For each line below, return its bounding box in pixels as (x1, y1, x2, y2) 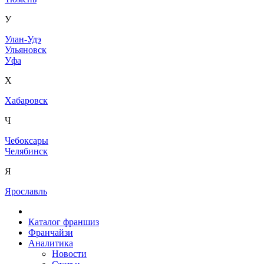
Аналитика (28, 238, 73, 249)
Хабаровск (5, 95, 48, 106)
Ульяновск (5, 45, 47, 55)
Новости (52, 249, 87, 259)
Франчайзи (28, 227, 73, 238)
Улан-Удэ (5, 34, 41, 45)
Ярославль (5, 186, 47, 197)
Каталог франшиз (28, 217, 99, 227)
